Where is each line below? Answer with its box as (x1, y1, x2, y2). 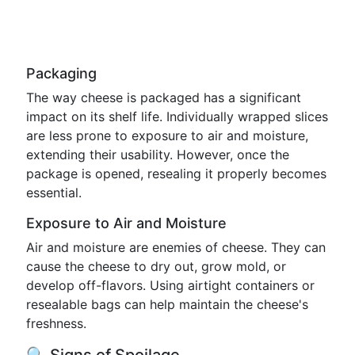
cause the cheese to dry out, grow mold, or (26, 258, 286, 274)
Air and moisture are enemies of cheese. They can (26, 239, 326, 255)
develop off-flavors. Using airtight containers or (26, 277, 315, 293)
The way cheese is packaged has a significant (26, 90, 301, 105)
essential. (26, 185, 82, 200)
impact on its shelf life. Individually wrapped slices (26, 109, 328, 124)
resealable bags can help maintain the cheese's (26, 296, 308, 312)
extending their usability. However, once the (26, 147, 289, 162)
